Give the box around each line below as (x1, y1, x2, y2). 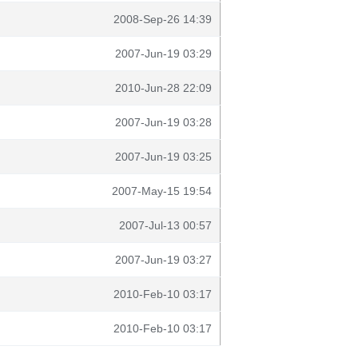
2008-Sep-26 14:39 (113, 13, 212, 26)
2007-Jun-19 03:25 (115, 150, 212, 163)
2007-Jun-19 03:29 (115, 47, 212, 60)
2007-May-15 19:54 (112, 185, 212, 197)
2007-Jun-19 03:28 (115, 116, 212, 129)
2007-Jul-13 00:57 (119, 219, 212, 232)
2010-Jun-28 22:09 (115, 82, 212, 94)
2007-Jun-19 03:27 (115, 253, 212, 266)
